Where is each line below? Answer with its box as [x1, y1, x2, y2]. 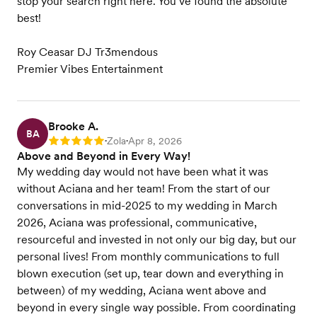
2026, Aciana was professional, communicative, [17, 216, 257, 229]
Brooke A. [48, 120, 98, 133]
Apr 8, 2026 [128, 135, 182, 146]
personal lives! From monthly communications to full [17, 250, 279, 263]
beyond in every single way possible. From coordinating [17, 301, 296, 314]
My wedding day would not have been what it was [17, 165, 268, 178]
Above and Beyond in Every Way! [17, 149, 190, 163]
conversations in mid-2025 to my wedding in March [17, 199, 277, 212]
